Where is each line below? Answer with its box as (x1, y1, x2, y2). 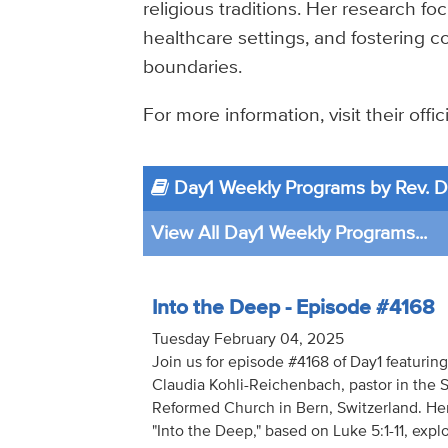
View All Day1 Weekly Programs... (151, 224, 428, 244)
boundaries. (143, 57, 243, 77)
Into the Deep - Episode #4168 (151, 298, 435, 320)
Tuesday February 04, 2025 (151, 331, 344, 348)
